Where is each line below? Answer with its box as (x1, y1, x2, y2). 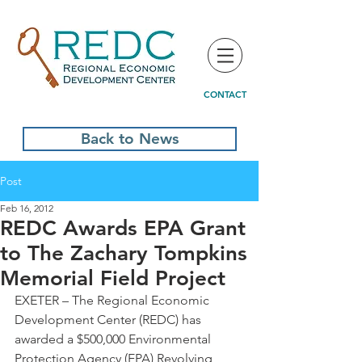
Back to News (81, 129, 179, 148)
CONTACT (203, 89, 246, 100)
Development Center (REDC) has (15, 312, 204, 327)
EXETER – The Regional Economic (15, 293, 213, 308)
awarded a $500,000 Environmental (15, 331, 214, 347)
